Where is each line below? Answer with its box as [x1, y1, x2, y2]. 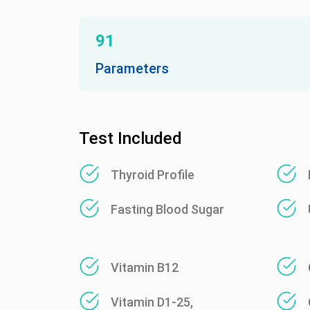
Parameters [95, 60, 169, 77]
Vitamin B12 [111, 260, 179, 275]
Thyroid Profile [111, 167, 194, 182]
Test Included [79, 129, 182, 148]
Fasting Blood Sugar [111, 202, 224, 217]
